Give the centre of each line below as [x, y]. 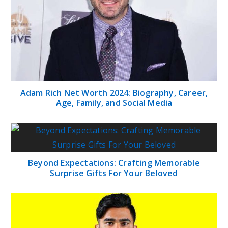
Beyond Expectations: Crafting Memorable [114, 163]
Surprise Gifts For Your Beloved [114, 173]
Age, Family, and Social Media [114, 103]
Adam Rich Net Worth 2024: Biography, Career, [114, 93]
